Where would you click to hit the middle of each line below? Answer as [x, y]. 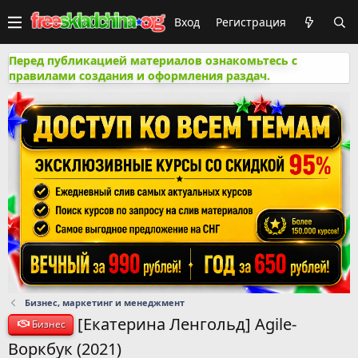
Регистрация [251, 22]
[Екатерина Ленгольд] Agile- [187, 324]
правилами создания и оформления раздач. [139, 76]
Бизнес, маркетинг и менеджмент [104, 302]
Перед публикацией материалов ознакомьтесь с [153, 60]
